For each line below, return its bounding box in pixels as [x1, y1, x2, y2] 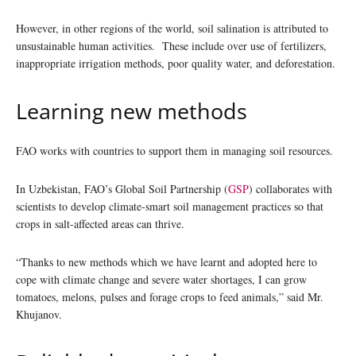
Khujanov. [16, 306, 66, 322]
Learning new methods [16, 95, 258, 126]
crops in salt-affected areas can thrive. [16, 215, 192, 231]
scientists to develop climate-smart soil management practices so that [16, 198, 323, 214]
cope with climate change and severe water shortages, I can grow [16, 271, 307, 287]
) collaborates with [249, 180, 332, 196]
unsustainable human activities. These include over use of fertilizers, [16, 37, 327, 53]
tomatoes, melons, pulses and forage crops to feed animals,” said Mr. [16, 288, 323, 304]
